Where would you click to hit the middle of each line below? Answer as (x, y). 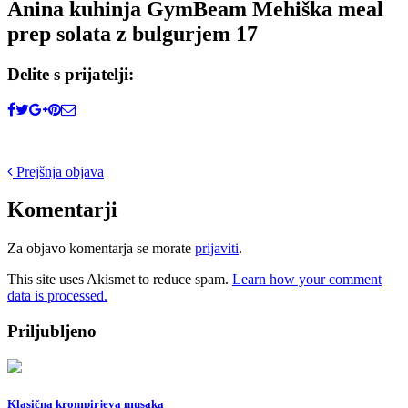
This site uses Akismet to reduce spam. (120, 280)
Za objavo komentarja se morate (101, 249)
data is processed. (57, 296)
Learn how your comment (307, 280)
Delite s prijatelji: (71, 74)
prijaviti (217, 249)
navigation (56, 199)
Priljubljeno (52, 331)
